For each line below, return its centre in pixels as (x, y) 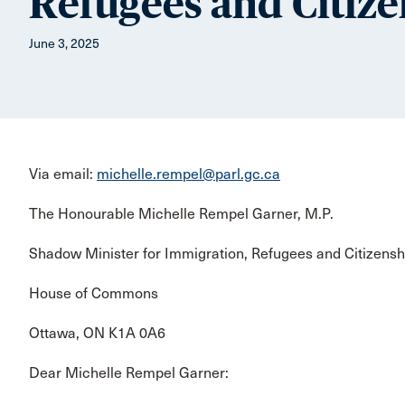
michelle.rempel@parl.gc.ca (188, 174)
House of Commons (94, 293)
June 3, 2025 (64, 43)
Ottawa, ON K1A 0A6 (97, 333)
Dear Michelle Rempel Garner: (129, 372)
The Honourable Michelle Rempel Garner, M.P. (181, 213)
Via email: (63, 174)
